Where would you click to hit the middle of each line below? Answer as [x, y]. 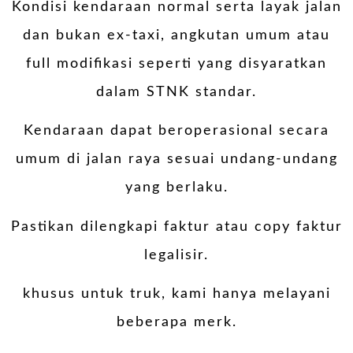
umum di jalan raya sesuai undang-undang [176, 160]
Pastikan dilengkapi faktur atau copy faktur [176, 227]
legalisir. [176, 255]
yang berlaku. [176, 188]
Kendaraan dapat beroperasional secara [176, 131]
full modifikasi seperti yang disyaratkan [176, 63]
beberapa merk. [176, 323]
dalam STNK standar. [176, 92]
